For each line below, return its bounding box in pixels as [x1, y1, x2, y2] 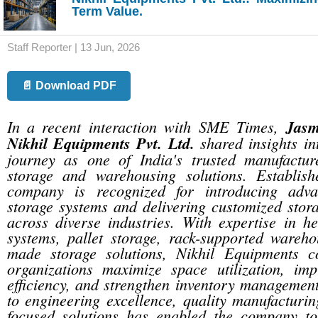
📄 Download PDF [21, 79, 116, 92]
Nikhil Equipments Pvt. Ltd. [6, 132, 194, 154]
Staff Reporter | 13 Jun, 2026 [6, 42, 140, 53]
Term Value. [72, 4, 143, 18]
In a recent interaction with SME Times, [6, 116, 286, 137]
